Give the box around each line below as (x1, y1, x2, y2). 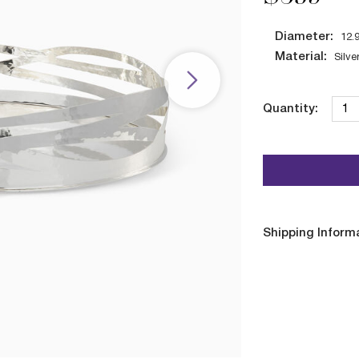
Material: (274, 51, 327, 63)
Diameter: (274, 31, 333, 42)
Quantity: (262, 103, 318, 115)
